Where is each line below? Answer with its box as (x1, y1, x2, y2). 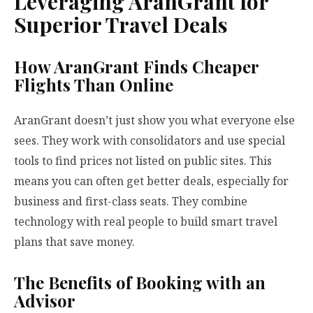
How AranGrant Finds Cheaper (14, 55, 259, 78)
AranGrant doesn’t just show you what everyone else (14, 112, 295, 129)
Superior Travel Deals (14, 10, 228, 39)
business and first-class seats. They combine (14, 194, 247, 210)
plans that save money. (14, 234, 135, 250)
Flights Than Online (14, 73, 173, 96)
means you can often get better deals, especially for (14, 173, 289, 189)
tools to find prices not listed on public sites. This (14, 153, 272, 169)
